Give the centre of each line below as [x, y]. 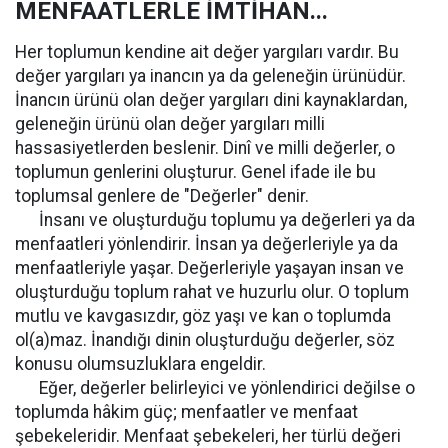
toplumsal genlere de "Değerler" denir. [162, 196]
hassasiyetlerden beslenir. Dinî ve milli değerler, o [205, 148]
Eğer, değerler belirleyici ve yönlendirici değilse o [215, 388]
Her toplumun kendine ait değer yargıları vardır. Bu [207, 52]
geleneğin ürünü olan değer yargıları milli [170, 124]
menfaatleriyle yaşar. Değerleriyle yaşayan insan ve [209, 268]
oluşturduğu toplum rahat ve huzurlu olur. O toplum [212, 292]
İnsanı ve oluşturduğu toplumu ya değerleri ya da [215, 220]
